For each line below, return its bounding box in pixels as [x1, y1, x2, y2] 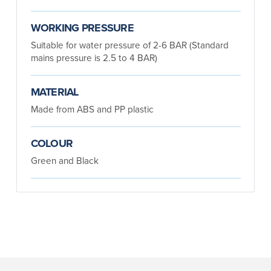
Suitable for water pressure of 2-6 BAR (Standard [30, 38, 229, 51]
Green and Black [30, 153, 99, 167]
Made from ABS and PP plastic [30, 102, 154, 116]
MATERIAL [30, 83, 79, 100]
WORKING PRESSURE [30, 19, 134, 36]
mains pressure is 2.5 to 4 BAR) [30, 50, 157, 64]
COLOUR [30, 135, 73, 151]
